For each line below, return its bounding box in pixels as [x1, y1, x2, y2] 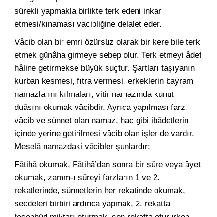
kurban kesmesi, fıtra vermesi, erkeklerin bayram [15, 77, 193, 86]
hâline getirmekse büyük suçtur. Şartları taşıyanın [15, 63, 195, 73]
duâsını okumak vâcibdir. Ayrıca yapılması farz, [15, 103, 187, 112]
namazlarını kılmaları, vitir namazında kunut [15, 90, 174, 99]
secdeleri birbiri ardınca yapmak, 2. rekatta [15, 199, 170, 208]
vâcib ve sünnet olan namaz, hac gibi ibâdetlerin [15, 116, 188, 125]
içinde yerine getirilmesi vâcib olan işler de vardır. [15, 129, 194, 138]
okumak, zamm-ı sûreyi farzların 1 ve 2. [15, 173, 160, 182]
